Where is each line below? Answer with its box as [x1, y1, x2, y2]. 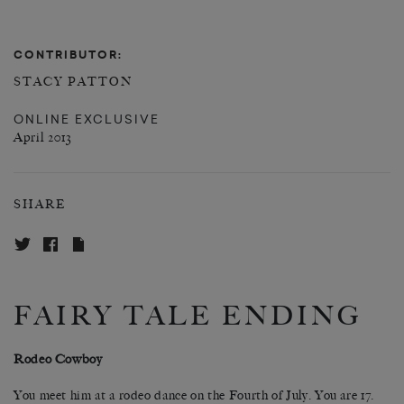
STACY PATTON [14, 74, 133, 89]
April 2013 [14, 129, 72, 145]
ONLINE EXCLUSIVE [14, 110, 160, 127]
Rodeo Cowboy [14, 352, 103, 368]
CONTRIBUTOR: [14, 47, 123, 63]
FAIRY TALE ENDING [14, 300, 363, 333]
